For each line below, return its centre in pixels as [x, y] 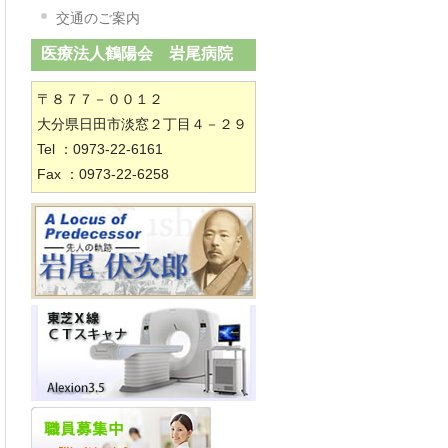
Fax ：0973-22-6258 [103, 174]
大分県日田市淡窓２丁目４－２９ [142, 124]
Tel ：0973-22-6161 [107, 149]
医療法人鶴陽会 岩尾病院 [137, 53]
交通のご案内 [98, 18]
